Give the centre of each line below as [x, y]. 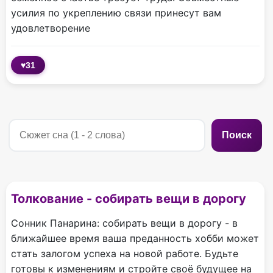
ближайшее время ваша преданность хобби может [135, 238]
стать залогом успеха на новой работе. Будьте [125, 253]
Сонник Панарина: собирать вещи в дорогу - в [124, 223]
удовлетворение [51, 28]
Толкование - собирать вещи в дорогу [129, 198]
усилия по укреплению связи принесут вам [116, 12]
